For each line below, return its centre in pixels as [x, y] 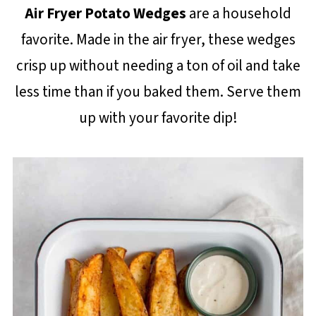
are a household [239, 13]
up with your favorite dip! [158, 118]
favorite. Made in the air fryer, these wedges [158, 39]
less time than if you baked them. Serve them [158, 92]
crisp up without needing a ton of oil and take [158, 66]
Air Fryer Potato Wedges [105, 13]
